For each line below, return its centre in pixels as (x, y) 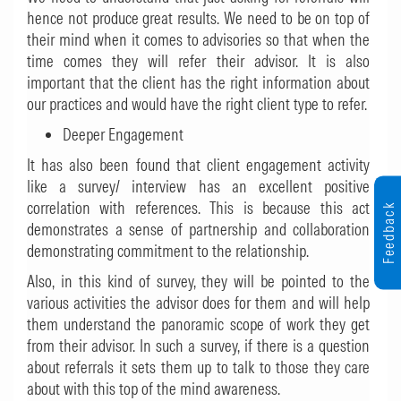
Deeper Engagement (123, 135)
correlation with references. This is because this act (198, 208)
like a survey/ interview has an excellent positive (198, 187)
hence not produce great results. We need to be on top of (198, 18)
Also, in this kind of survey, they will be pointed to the (198, 282)
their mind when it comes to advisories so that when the (198, 40)
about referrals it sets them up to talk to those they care (198, 367)
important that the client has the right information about (198, 83)
